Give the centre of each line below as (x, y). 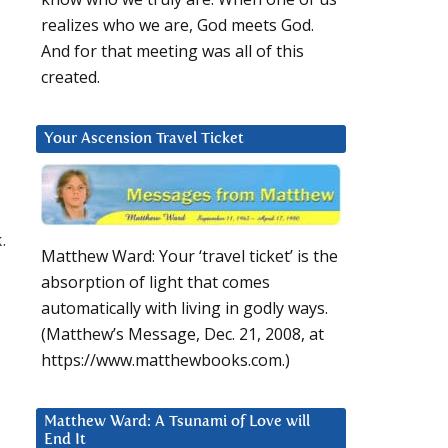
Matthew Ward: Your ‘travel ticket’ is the (189, 256)
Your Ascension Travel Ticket (144, 139)
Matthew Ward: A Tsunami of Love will (177, 422)
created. (70, 77)
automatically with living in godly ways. (184, 308)
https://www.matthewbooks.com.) (165, 360)
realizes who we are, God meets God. (177, 25)
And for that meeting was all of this (172, 51)
